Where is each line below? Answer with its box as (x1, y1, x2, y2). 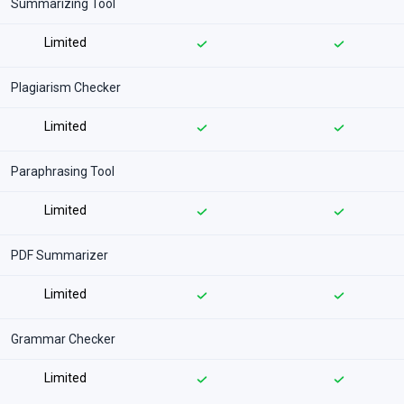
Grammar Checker (11, 332, 115, 346)
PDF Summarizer (11, 248, 108, 262)
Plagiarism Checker (11, 80, 121, 95)
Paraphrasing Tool (11, 164, 115, 179)
